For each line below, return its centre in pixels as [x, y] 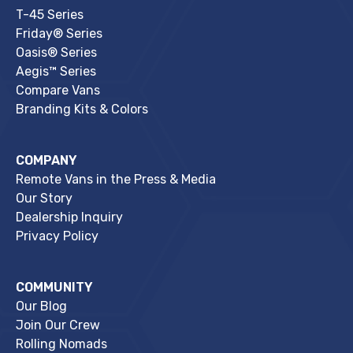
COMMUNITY [54, 287]
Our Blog [41, 306]
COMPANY [46, 160]
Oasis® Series [56, 52]
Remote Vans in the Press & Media [116, 179]
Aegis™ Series [56, 71]
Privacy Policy [57, 236]
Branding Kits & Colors [82, 109]
